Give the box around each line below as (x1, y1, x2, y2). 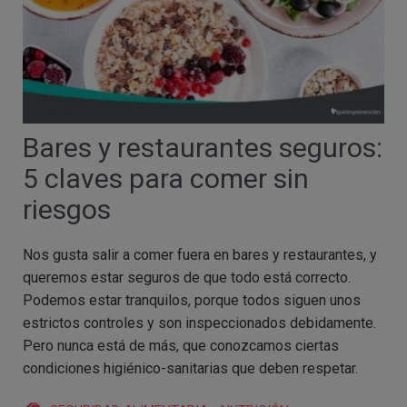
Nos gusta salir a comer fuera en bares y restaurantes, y (23, 245, 377, 263)
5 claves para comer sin (23, 162, 309, 194)
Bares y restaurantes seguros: (23, 131, 382, 164)
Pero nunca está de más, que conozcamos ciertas (23, 336, 339, 354)
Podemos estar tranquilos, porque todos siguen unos (23, 291, 361, 309)
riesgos (23, 193, 111, 225)
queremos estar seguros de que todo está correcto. (23, 268, 351, 286)
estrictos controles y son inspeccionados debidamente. (23, 313, 376, 332)
